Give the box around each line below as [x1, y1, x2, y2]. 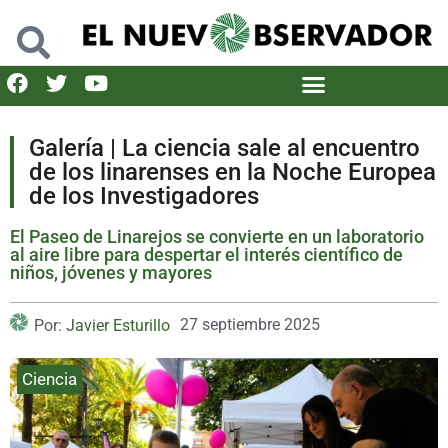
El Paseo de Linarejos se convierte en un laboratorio [10, 225, 424, 247]
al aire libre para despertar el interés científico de [10, 243, 403, 265]
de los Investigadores [29, 181, 259, 210]
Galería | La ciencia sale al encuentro [29, 133, 420, 162]
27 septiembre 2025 [180, 314, 320, 334]
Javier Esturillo [66, 315, 170, 335]
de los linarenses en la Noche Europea [29, 157, 436, 186]
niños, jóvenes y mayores [10, 261, 212, 283]
